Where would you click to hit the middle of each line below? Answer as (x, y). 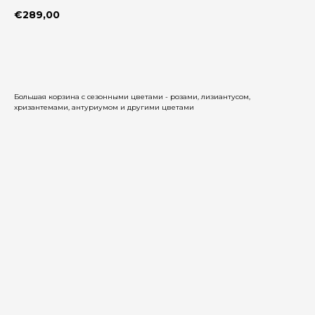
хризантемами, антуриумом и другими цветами (104, 107)
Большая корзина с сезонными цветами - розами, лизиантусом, (132, 96)
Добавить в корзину (157, 52)
